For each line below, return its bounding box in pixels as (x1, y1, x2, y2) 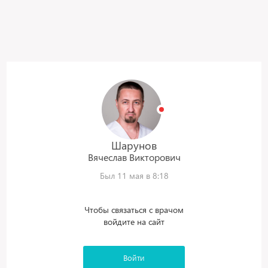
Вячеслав (87, 151, 127, 163)
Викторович (129, 151, 181, 163)
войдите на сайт (103, 216, 165, 227)
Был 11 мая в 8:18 (99, 170, 169, 181)
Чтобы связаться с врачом (84, 204, 184, 215)
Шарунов (111, 138, 157, 153)
